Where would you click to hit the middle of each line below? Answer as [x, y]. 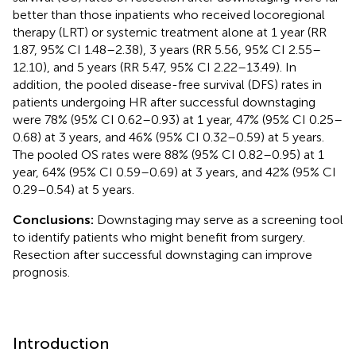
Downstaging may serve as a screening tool [220, 219]
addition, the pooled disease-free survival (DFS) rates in [167, 84]
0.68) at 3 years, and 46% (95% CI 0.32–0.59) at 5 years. [168, 137]
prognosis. [41, 272]
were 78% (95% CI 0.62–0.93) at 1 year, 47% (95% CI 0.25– [178, 119]
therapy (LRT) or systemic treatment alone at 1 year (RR [170, 32]
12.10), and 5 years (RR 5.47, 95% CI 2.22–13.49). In [155, 67]
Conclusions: [55, 219]
